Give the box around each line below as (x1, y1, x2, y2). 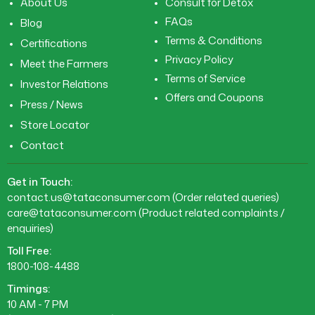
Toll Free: (7, 243, 51, 259)
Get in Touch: (7, 174, 72, 190)
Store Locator (20, 117, 89, 133)
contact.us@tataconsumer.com (7, 190, 172, 205)
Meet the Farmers (20, 56, 108, 72)
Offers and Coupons (165, 90, 264, 105)
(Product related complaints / (139, 205, 285, 221)
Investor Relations (20, 77, 108, 92)
